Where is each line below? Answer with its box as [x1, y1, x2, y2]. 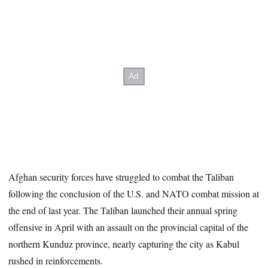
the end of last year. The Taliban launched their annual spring [8, 203, 238, 217]
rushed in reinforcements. [8, 254, 103, 267]
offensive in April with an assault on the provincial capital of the [8, 220, 249, 233]
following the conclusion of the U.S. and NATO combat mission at [8, 187, 260, 200]
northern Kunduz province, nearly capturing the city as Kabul [8, 237, 240, 250]
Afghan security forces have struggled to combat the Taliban [8, 170, 234, 183]
